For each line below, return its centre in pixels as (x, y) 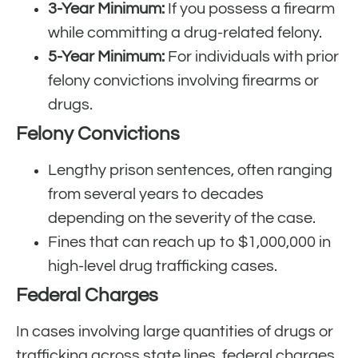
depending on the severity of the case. (182, 219)
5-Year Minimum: (106, 57)
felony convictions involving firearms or (183, 81)
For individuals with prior (252, 57)
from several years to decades (156, 195)
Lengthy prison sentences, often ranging (190, 171)
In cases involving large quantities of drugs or (175, 332)
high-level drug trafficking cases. (163, 267)
